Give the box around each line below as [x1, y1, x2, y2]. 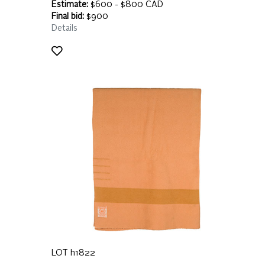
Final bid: [51, 12, 84, 21]
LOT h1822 [51, 249, 95, 257]
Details [51, 24, 77, 33]
